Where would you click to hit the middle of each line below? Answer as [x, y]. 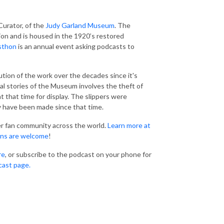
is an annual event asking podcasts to [75, 46]
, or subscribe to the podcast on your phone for [78, 154]
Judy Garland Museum [80, 25]
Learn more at [129, 125]
